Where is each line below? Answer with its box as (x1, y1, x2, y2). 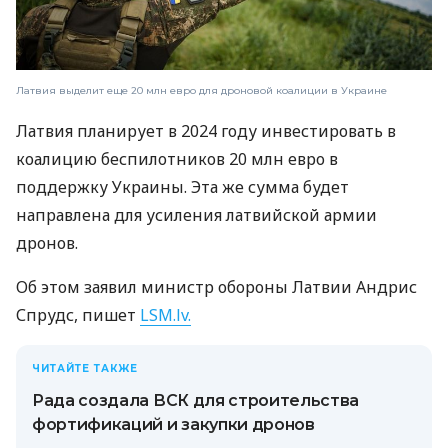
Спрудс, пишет (16, 304, 140, 327)
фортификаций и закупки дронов (32, 415, 315, 435)
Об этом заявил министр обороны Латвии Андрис (16, 276, 417, 299)
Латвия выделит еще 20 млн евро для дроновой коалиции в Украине (16, 84, 387, 98)
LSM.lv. (140, 304, 191, 327)
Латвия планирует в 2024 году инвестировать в (16, 120, 396, 143)
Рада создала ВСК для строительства (32, 391, 360, 411)
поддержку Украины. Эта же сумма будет (16, 176, 349, 199)
